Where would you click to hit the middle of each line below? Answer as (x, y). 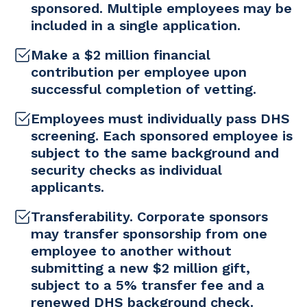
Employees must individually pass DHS (160, 119)
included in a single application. (136, 26)
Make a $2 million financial (121, 55)
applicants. (67, 187)
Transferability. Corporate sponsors (149, 217)
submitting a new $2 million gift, (140, 268)
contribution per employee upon (139, 72)
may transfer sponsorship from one (149, 234)
